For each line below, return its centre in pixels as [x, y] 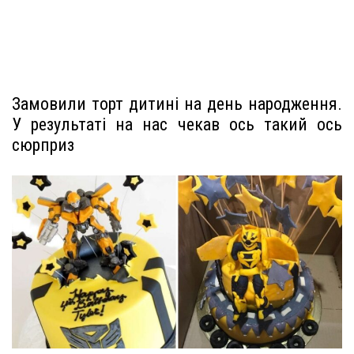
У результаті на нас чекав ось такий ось [177, 124]
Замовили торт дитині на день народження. [177, 104]
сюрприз [43, 145]
